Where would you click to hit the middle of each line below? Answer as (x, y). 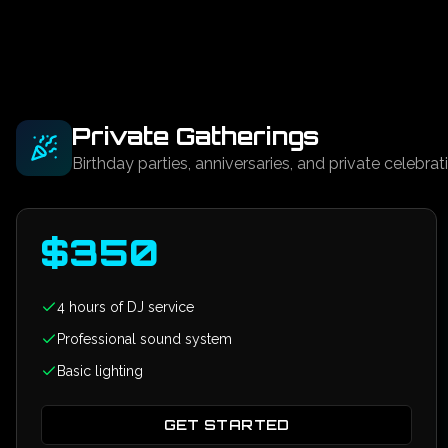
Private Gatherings (195, 136)
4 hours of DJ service (125, 307)
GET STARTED (226, 424)
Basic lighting (100, 371)
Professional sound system (144, 339)
